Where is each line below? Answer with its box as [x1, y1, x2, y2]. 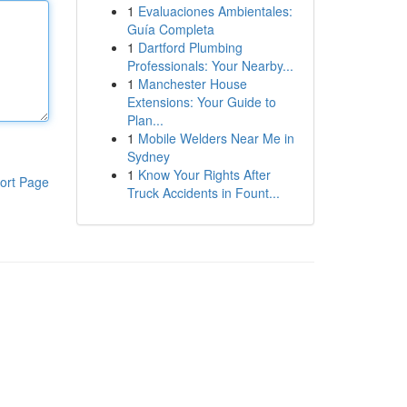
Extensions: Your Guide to [126, 93, 276, 111]
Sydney [126, 147, 170, 165]
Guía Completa [126, 20, 214, 38]
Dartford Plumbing [137, 38, 243, 56]
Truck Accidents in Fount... [126, 184, 280, 202]
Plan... [126, 111, 164, 129]
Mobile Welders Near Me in [137, 129, 294, 147]
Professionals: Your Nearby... [126, 56, 293, 74]
